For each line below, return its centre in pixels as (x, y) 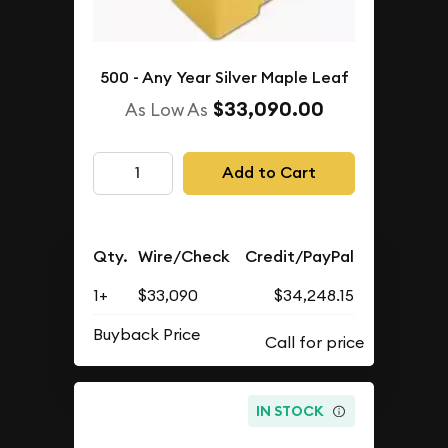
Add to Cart (268, 173)
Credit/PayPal (300, 256)
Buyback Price (147, 333)
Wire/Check (184, 256)
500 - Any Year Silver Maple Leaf (224, 77)
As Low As (166, 109)
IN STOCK (290, 410)
